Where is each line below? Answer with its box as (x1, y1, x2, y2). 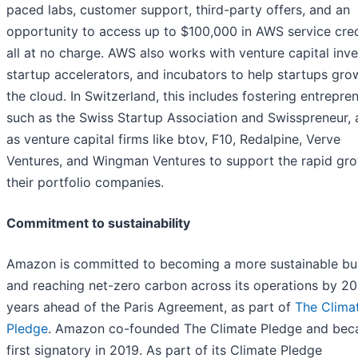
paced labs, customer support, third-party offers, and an (6, 2, 350, 18)
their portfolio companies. (6, 174, 164, 191)
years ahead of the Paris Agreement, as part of (6, 299, 295, 316)
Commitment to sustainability (6, 215, 190, 232)
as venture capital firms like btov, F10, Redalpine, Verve (6, 131, 340, 148)
